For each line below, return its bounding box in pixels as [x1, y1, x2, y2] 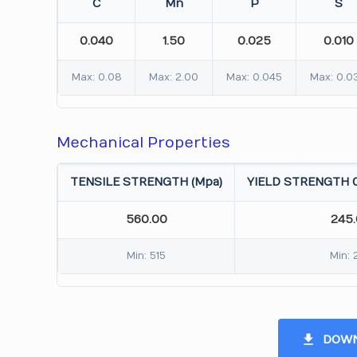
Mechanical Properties [57, 135, 231, 151]
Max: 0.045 [226, 72, 283, 83]
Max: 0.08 [71, 72, 122, 83]
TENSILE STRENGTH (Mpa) [70, 175, 223, 189]
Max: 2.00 [149, 72, 199, 83]
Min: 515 [127, 250, 167, 261]
